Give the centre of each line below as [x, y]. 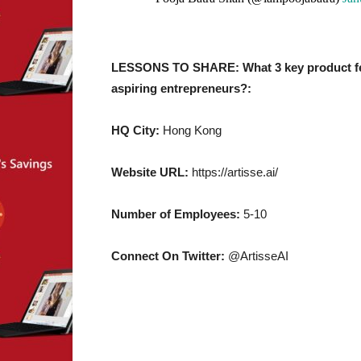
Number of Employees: [177, 214]
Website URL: [151, 172]
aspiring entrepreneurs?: [181, 88]
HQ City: [135, 130]
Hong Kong [191, 130]
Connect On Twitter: [170, 256]
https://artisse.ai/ [235, 172]
